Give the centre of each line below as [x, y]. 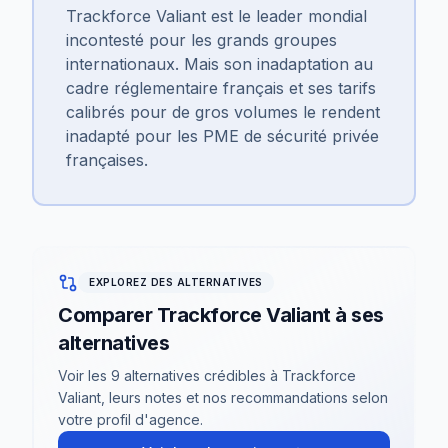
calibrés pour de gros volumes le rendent [223, 112]
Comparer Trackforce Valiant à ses [221, 315]
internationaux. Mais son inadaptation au [219, 64]
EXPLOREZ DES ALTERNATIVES [176, 282]
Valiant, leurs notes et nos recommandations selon [223, 397]
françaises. [107, 160]
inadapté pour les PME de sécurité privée [222, 136]
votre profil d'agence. [130, 419]
